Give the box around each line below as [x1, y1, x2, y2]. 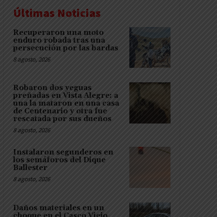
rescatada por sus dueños [13, 114, 111, 124]
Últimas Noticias [13, 5, 101, 20]
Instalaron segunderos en [13, 148, 113, 157]
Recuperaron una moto [13, 28, 104, 37]
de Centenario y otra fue [13, 107, 107, 116]
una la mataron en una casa [13, 99, 119, 108]
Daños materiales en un [13, 203, 104, 213]
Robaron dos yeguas [13, 83, 92, 93]
